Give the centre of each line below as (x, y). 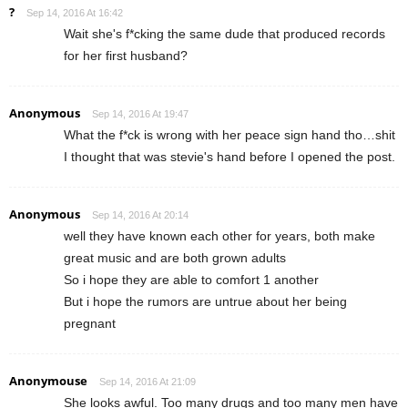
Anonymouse (48, 380)
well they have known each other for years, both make (219, 235)
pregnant (90, 323)
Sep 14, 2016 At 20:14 (140, 214)
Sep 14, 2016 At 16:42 (75, 12)
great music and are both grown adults (175, 257)
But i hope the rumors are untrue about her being (205, 301)
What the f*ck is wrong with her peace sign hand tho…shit (229, 134)
